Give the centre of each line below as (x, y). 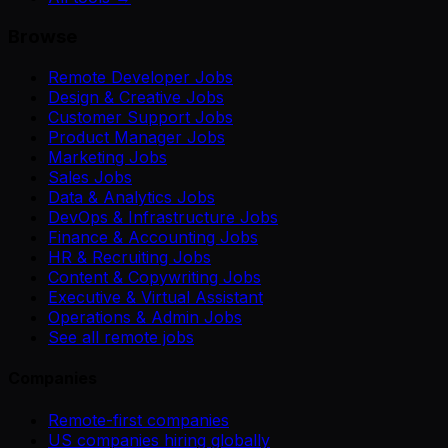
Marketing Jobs (107, 157)
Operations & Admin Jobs (145, 317)
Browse (42, 37)
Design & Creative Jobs (136, 97)
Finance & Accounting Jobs (153, 237)
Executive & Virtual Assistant (155, 297)
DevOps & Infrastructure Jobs (163, 217)
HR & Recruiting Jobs (129, 257)
